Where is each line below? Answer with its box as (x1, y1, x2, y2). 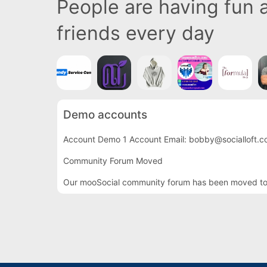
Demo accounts (63, 107, 147, 122)
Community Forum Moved (63, 155, 163, 166)
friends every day (57, 21, 215, 45)
